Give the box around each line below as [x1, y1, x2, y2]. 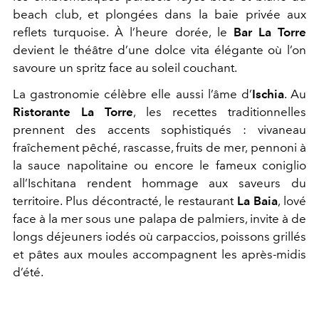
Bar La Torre [226, 24, 306, 39]
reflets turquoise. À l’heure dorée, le [13, 24, 227, 39]
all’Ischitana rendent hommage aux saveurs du [13, 175, 306, 190]
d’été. [13, 264, 43, 279]
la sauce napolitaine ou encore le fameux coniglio [13, 157, 306, 172]
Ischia [251, 86, 284, 101]
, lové [278, 193, 306, 208]
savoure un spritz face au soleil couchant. [13, 60, 237, 75]
